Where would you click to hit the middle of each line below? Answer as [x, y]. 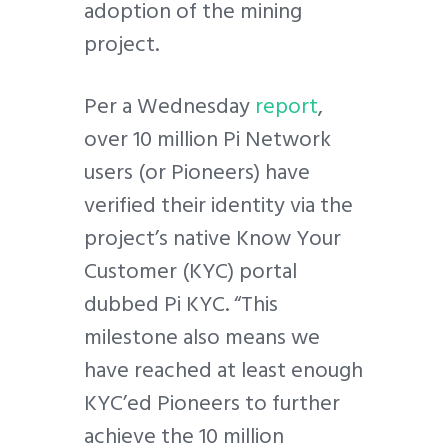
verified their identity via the [218, 204]
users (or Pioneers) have [197, 171]
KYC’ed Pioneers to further [212, 402]
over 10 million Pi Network [207, 138]
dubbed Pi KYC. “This [181, 303]
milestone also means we [202, 336]
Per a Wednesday [169, 105]
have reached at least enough [223, 369]
